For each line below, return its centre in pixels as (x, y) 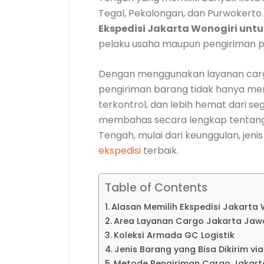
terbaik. (160, 151)
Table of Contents (156, 188)
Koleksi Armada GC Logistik (174, 235)
